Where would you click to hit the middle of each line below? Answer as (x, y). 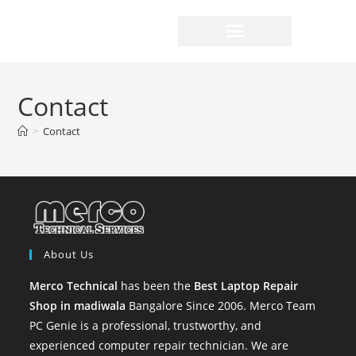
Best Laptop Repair (246, 286)
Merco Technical (74, 286)
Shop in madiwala (78, 306)
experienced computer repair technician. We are (159, 346)
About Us (69, 255)
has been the (156, 286)
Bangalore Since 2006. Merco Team (221, 306)
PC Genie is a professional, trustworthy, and (146, 326)
